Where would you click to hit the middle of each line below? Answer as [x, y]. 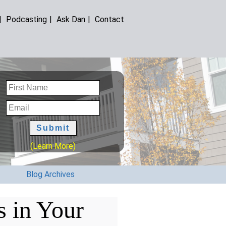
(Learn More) [53, 146]
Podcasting [27, 19]
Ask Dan [71, 19]
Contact [110, 19]
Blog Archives [50, 175]
